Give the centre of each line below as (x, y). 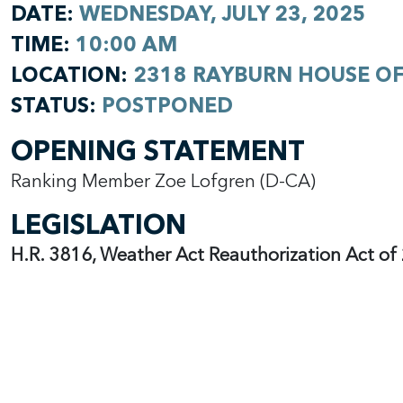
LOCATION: (72, 75)
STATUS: (56, 106)
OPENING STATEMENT (161, 152)
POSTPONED (167, 106)
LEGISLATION (99, 225)
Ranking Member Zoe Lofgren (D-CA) (163, 181)
